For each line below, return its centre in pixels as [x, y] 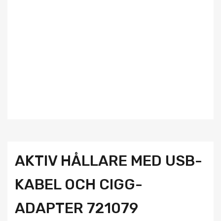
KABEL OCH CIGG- [79, 185]
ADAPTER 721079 [76, 208]
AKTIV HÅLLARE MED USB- [109, 161]
